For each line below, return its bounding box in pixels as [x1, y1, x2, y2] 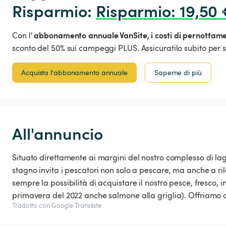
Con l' [12, 30, 34, 41]
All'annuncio [12, 122, 103, 145]
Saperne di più [154, 68, 202, 78]
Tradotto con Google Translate [12, 201, 102, 210]
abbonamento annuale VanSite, [34, 29, 149, 41]
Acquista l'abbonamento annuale [21, 68, 128, 78]
